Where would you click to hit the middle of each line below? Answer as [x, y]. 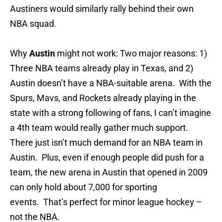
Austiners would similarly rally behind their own [102, 9]
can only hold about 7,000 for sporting [83, 187]
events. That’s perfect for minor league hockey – [106, 202]
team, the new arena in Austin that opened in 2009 [109, 172]
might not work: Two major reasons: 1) [131, 54]
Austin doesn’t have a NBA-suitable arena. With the [111, 83]
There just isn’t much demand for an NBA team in [106, 143]
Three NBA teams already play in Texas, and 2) [102, 68]
